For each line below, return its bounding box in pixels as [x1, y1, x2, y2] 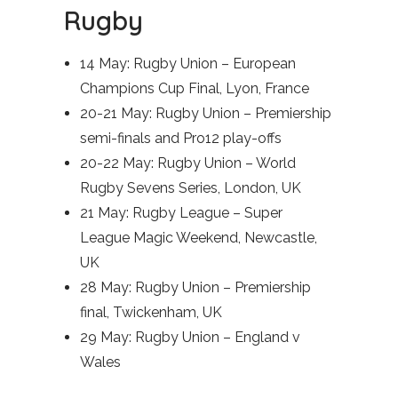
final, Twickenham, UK [80, 304, 222, 321]
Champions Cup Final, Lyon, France [80, 80, 309, 97]
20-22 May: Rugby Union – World [80, 155, 296, 171]
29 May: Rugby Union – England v [80, 329, 300, 346]
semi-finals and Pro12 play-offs [80, 130, 282, 147]
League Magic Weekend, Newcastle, [80, 229, 317, 246]
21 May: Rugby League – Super [80, 204, 283, 221]
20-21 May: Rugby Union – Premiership [80, 105, 331, 122]
